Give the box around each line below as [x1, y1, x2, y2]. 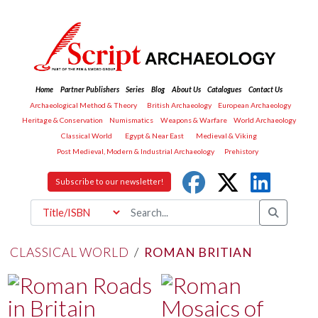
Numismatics [109, 116, 154, 125]
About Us [171, 85, 201, 94]
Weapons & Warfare [160, 116, 227, 125]
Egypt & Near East [124, 131, 184, 140]
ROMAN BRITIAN [144, 244, 253, 260]
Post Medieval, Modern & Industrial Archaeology [57, 146, 215, 155]
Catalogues [207, 85, 242, 94]
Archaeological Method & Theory [29, 100, 137, 109]
